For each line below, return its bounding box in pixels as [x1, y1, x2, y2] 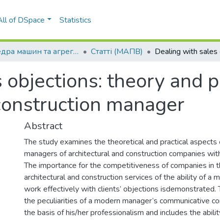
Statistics [59, 14, 92, 26]
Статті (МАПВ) [91, 46, 143, 57]
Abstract [24, 119, 62, 133]
